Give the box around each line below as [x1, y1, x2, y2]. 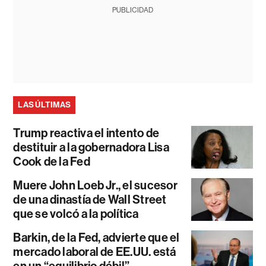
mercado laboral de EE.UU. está [13, 245, 176, 259]
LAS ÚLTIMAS [18, 100, 71, 110]
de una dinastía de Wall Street [13, 192, 167, 207]
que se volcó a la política [13, 207, 139, 221]
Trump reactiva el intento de [13, 126, 160, 141]
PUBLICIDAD [112, 6, 154, 15]
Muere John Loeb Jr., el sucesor [13, 178, 178, 193]
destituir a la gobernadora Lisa [13, 140, 169, 155]
